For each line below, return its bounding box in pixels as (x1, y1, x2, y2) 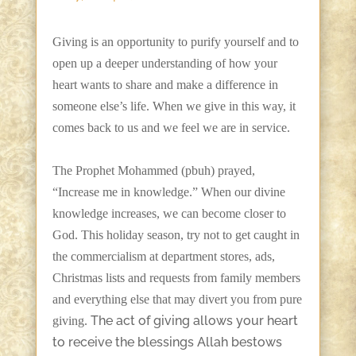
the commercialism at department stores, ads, (52, 250, 275, 264)
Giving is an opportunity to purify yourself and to (52, 35, 299, 49)
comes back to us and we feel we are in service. (52, 121, 290, 135)
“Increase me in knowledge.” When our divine (52, 185, 285, 199)
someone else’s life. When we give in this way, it (52, 99, 296, 114)
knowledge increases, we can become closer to (52, 207, 286, 221)
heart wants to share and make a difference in (52, 78, 278, 92)
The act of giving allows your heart (87, 313, 298, 329)
